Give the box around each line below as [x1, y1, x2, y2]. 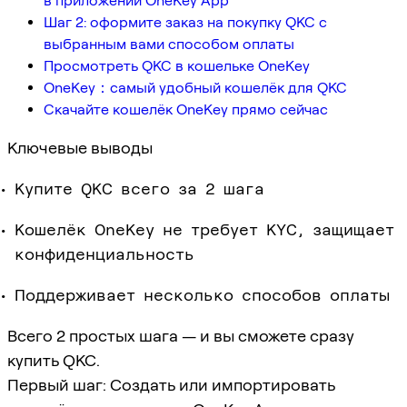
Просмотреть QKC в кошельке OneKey [44, 56, 310, 74]
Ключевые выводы [7, 137, 153, 157]
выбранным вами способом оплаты [44, 35, 294, 53]
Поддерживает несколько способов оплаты [15, 284, 390, 304]
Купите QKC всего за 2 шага [15, 178, 264, 198]
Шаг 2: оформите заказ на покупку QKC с [44, 13, 327, 31]
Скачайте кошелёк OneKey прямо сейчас [44, 100, 328, 118]
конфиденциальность [15, 243, 194, 263]
